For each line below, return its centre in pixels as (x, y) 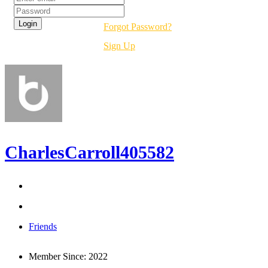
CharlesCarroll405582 (89, 153)
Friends (43, 227)
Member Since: (57, 257)
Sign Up (119, 46)
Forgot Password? (138, 27)
